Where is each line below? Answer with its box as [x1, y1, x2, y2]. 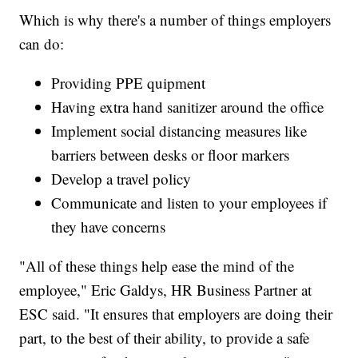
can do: [19, 34, 65, 54]
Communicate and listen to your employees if [51, 193, 328, 213]
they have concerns [51, 217, 166, 237]
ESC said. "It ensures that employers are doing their [19, 304, 333, 324]
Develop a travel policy [51, 169, 192, 189]
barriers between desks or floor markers [51, 145, 290, 165]
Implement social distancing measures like [51, 121, 308, 141]
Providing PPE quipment [51, 73, 206, 93]
